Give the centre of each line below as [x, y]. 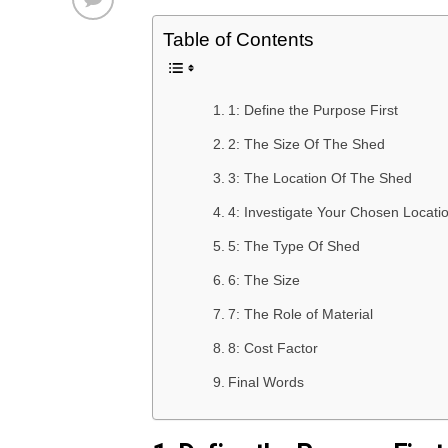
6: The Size [263, 280]
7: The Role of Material [300, 314]
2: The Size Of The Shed [306, 144]
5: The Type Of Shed [293, 246]
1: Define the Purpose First [312, 110]
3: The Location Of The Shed [319, 178]
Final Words [265, 382]
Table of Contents [238, 39]
